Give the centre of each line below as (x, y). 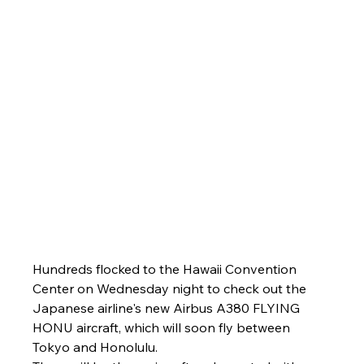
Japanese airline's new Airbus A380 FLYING (167, 308)
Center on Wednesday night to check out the (171, 289)
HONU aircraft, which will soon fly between (162, 328)
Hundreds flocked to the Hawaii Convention (166, 269)
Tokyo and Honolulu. (95, 347)
